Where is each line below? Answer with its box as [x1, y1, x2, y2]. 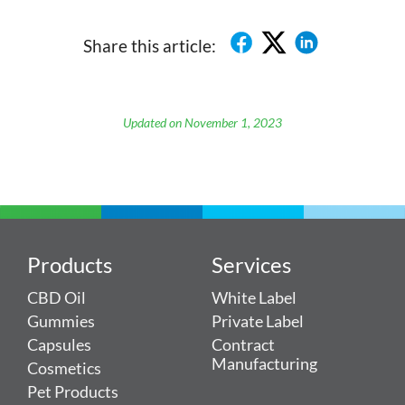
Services [212, 251, 291, 278]
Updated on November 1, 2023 [123, 115, 282, 131]
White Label [212, 288, 297, 308]
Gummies [27, 312, 95, 332]
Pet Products [27, 382, 118, 402]
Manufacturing [212, 354, 317, 374]
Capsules [27, 335, 91, 355]
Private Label [212, 312, 304, 332]
